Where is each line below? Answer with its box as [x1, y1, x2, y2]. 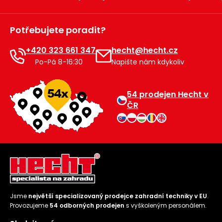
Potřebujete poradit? [10, 24, 106, 37]
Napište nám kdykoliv [111, 57, 184, 67]
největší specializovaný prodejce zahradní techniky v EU [28, 192, 207, 201]
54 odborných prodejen [50, 201, 124, 210]
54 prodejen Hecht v [127, 89, 209, 101]
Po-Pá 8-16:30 [33, 57, 83, 67]
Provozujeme [10, 201, 50, 210]
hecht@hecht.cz [111, 45, 178, 56]
